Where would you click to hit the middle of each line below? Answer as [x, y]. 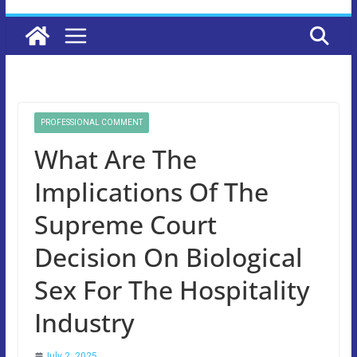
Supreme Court [125, 224]
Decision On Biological [168, 257]
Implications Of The [151, 191]
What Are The [115, 159]
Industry [84, 322]
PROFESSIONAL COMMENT [91, 122]
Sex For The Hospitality [172, 289]
